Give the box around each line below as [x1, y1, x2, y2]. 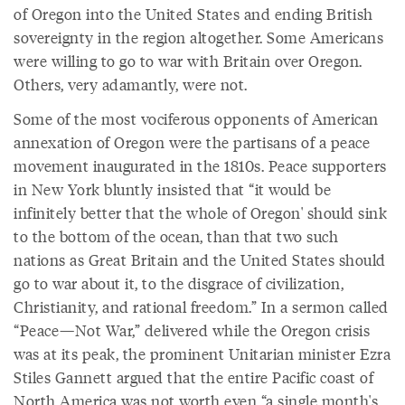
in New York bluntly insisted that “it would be [14, 178, 331, 200]
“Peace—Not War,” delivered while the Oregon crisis [14, 319, 370, 341]
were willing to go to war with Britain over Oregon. [14, 50, 363, 71]
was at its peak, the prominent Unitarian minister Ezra [14, 343, 391, 364]
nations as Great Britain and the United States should [14, 249, 386, 270]
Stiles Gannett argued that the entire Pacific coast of [14, 366, 373, 388]
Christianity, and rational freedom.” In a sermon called [14, 296, 389, 317]
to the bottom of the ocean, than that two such [14, 225, 338, 247]
